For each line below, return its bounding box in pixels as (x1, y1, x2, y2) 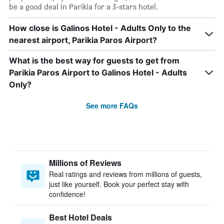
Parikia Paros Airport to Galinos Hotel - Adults (9, 67, 187, 77)
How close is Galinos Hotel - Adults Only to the (9, 23, 191, 33)
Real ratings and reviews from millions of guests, (49, 169, 202, 179)
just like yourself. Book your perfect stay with (49, 179, 189, 189)
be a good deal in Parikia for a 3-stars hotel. (9, 2, 158, 11)
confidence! (49, 189, 85, 199)
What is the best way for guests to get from (9, 55, 179, 65)
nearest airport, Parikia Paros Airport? (9, 35, 157, 45)
